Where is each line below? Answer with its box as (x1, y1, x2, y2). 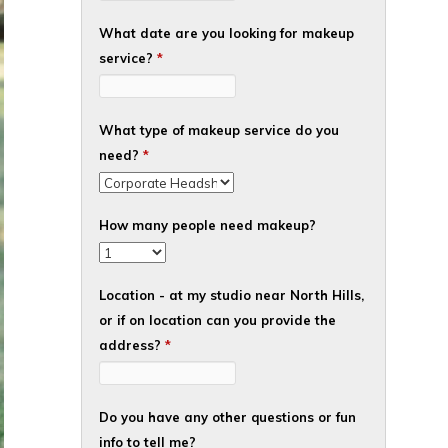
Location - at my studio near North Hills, (99, 287, 364, 303)
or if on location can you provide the (99, 312, 336, 328)
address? (99, 337, 165, 353)
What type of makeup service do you (99, 122, 339, 138)
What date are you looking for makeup (99, 25, 354, 41)
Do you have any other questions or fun (99, 409, 356, 425)
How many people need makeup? (99, 217, 316, 233)
